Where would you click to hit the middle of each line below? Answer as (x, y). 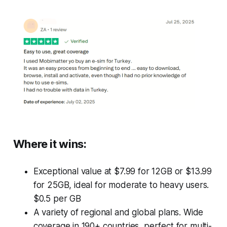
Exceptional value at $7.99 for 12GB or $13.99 (123, 171)
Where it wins (48, 144)
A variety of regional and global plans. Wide (118, 212)
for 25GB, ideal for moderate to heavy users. (121, 185)
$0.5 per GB (57, 198)
